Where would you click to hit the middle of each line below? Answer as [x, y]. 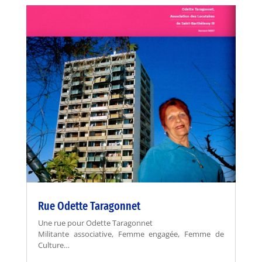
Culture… [54, 245]
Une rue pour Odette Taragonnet [95, 223]
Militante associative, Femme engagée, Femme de [131, 234]
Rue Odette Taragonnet [89, 206]
